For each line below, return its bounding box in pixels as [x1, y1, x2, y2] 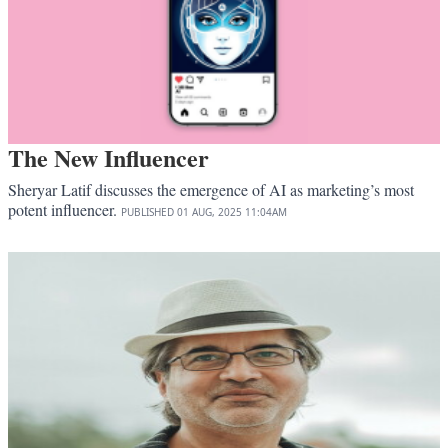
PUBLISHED [121, 205, 174, 220]
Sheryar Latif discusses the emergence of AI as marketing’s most [8, 179, 414, 201]
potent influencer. [8, 199, 121, 221]
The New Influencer [8, 140, 209, 176]
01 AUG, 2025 [177, 205, 242, 220]
